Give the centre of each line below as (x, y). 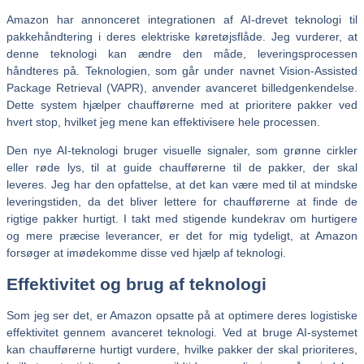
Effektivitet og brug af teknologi (136, 284)
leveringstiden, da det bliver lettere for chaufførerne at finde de (182, 201)
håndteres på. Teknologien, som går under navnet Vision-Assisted (182, 71)
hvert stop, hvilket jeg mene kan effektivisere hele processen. (163, 122)
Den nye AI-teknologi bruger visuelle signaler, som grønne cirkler (182, 150)
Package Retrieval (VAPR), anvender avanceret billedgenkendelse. (182, 88)
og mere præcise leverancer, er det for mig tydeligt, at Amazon (182, 236)
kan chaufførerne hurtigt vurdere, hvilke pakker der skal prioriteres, (182, 349)
